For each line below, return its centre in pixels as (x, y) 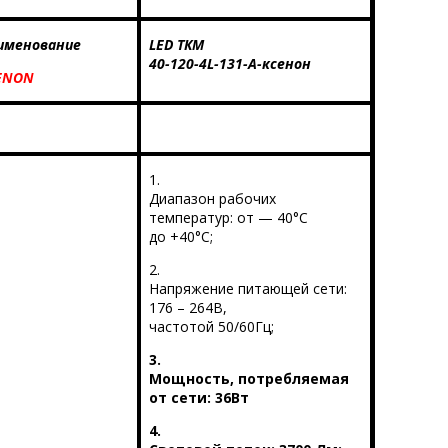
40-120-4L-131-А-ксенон (229, 64)
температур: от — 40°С (228, 218)
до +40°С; (180, 237)
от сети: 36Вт (198, 398)
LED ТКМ (176, 45)
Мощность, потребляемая (248, 379)
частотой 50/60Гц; (211, 327)
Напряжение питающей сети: (247, 289)
